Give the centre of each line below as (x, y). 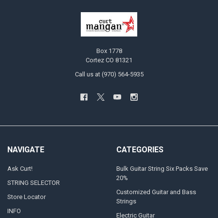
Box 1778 (109, 51)
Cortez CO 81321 (109, 60)
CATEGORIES (140, 149)
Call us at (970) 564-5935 (109, 74)
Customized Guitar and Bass (156, 192)
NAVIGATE (26, 149)
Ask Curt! (20, 169)
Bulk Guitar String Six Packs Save (162, 169)
